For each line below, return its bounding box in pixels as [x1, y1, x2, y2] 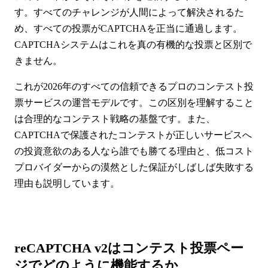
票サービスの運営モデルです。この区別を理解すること [14, 97, 254, 108]
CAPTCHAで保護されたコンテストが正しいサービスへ [14, 129, 252, 140]
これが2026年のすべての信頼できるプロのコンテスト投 [14, 81, 254, 92]
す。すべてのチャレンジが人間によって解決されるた [14, 7, 244, 17]
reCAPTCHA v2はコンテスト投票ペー [14, 240, 243, 255]
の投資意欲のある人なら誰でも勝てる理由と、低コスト [14, 145, 254, 156]
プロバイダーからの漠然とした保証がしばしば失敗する [14, 162, 254, 172]
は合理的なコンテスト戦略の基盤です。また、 [14, 113, 215, 124]
